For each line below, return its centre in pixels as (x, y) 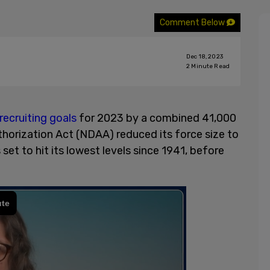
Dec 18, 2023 (205, 57)
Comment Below (193, 23)
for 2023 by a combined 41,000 (158, 118)
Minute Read (210, 66)
